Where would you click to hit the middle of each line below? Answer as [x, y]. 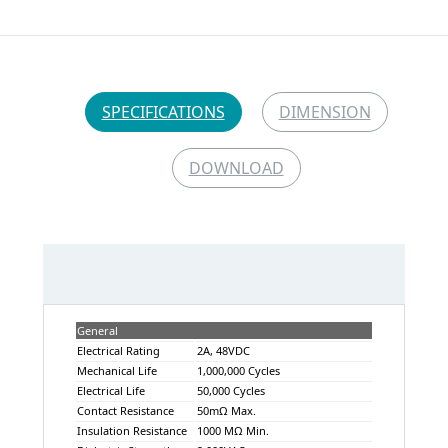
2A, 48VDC [223, 350]
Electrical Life [110, 390]
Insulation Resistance [131, 430]
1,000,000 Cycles [238, 370]
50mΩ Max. [226, 410]
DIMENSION [324, 111]
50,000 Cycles [230, 390]
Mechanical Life [116, 370]
